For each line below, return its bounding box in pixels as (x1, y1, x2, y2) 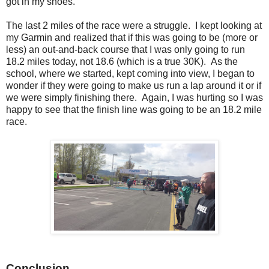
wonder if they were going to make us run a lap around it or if (6, 80, 261, 91)
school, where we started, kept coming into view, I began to (6, 68, 255, 79)
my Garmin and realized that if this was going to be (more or (6, 32, 258, 43)
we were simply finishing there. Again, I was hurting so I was (6, 92, 263, 103)
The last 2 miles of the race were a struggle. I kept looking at (6, 20, 262, 31)
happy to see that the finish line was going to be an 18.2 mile (6, 104, 262, 115)
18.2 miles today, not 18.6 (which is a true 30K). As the (6, 56, 238, 67)
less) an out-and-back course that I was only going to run (6, 44, 245, 55)
